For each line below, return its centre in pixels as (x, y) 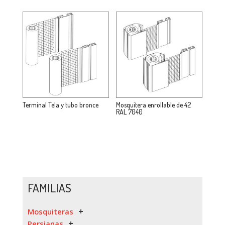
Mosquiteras (50, 212)
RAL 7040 (130, 112)
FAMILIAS (49, 188)
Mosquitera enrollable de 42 (154, 105)
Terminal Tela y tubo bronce (60, 105)
